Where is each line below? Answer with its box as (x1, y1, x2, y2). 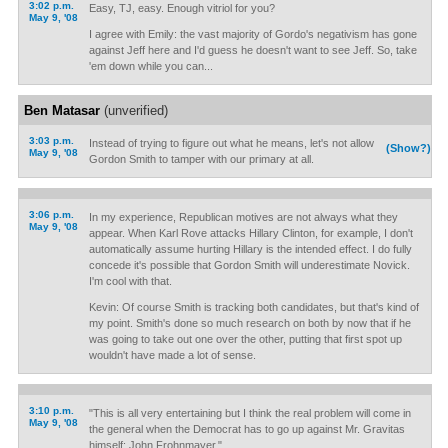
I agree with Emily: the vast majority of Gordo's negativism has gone (88, 28, 417, 40)
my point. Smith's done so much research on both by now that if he (88, 317, 411, 329)
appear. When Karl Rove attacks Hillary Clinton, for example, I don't (88, 227, 413, 239)
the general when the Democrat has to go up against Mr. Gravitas (88, 423, 405, 435)
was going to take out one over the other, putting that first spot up (88, 333, 402, 345)
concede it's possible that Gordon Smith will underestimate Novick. (88, 259, 410, 271)
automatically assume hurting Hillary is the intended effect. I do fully (88, 243, 412, 255)
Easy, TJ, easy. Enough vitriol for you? (88, 2, 275, 14)
